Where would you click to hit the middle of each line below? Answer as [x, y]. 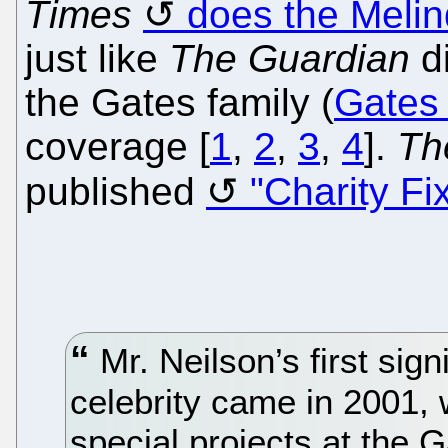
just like [97, 58]
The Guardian [289, 58]
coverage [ [117, 146]
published [115, 191]
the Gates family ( [179, 102]
